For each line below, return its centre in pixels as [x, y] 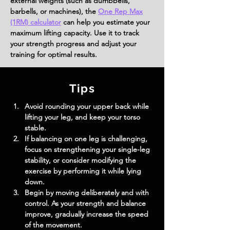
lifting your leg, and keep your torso [83, 117]
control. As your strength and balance [86, 203]
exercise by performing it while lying [84, 171]
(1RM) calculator [36, 22]
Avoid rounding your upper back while [88, 106]
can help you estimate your [106, 22]
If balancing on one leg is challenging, [87, 139]
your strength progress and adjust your [73, 44]
